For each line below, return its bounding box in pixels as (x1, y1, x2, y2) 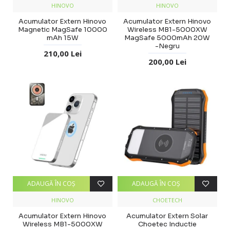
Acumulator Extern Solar (126, 211, 208, 220)
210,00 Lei (43, 48, 82, 59)
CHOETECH (152, 196, 182, 204)
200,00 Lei (148, 56, 186, 67)
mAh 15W (46, 33, 79, 42)
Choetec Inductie (138, 219, 197, 228)
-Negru (155, 41, 180, 50)
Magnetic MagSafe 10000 (18, 25, 107, 34)
